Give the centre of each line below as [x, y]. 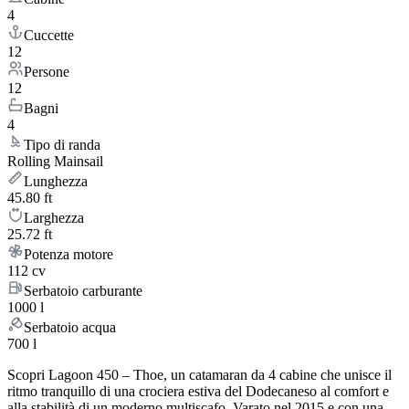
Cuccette [49, 36]
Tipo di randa [62, 145]
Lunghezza [56, 182]
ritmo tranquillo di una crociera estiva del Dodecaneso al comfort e [198, 392]
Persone [47, 72]
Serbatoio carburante [83, 291]
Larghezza [54, 218]
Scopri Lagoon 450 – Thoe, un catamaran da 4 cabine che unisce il [199, 375]
